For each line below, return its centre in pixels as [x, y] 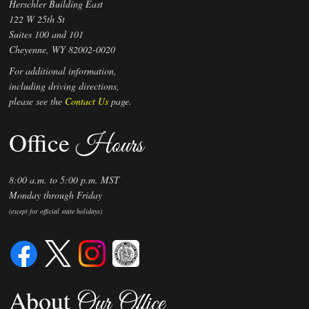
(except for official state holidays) [56, 211]
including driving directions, [64, 86]
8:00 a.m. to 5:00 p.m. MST [64, 180]
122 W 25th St [37, 19]
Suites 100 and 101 [47, 34]
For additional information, [63, 71]
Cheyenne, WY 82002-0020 [62, 49]
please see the [37, 101]
